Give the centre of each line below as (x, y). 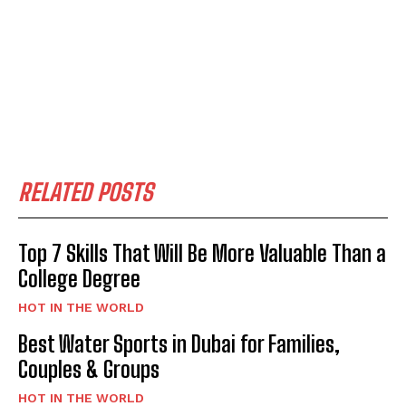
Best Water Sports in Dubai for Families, (179, 344)
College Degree (79, 279)
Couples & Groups (89, 370)
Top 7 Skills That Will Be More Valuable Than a (202, 254)
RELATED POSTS (86, 193)
